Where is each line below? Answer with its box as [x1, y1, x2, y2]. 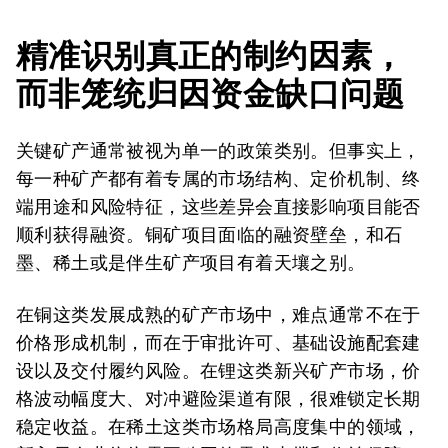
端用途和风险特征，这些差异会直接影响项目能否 [16, 196, 421, 217]
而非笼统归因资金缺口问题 [16, 74, 405, 113]
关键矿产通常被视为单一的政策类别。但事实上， [16, 140, 421, 161]
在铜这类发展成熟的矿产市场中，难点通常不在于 [16, 304, 421, 325]
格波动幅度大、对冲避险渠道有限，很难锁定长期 [16, 388, 421, 409]
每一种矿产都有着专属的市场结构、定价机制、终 [16, 168, 421, 189]
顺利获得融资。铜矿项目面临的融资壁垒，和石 [16, 224, 403, 245]
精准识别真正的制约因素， [16, 36, 405, 75]
